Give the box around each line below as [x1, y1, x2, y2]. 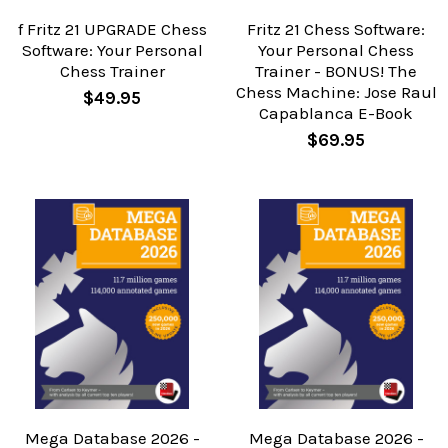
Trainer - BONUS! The [255, 61, 417, 82]
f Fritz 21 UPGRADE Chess [17, 19, 207, 40]
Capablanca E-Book [259, 103, 413, 124]
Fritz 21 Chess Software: [247, 19, 425, 40]
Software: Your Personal [21, 40, 203, 61]
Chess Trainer [59, 61, 165, 82]
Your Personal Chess [258, 40, 414, 61]
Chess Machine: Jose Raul [235, 82, 437, 103]
